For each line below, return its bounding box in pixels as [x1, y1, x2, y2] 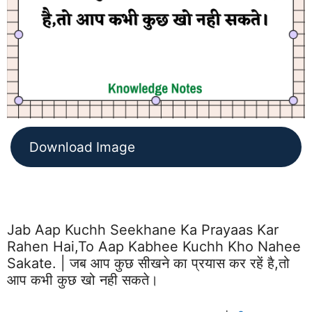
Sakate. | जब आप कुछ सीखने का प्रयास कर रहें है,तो [7, 254, 290, 272]
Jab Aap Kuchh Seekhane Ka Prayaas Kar [7, 221, 279, 238]
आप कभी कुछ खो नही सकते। [7, 271, 158, 288]
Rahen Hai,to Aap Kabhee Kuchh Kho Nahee [7, 237, 301, 255]
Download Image [29, 138, 136, 155]
